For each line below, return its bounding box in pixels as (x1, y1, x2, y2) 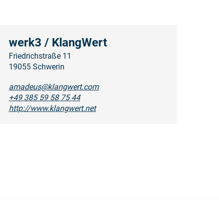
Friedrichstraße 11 (8, 51, 71, 61)
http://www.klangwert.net (8, 104, 96, 113)
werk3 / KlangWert (8, 36, 107, 50)
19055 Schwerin (8, 62, 65, 72)
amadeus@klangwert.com (8, 82, 99, 92)
